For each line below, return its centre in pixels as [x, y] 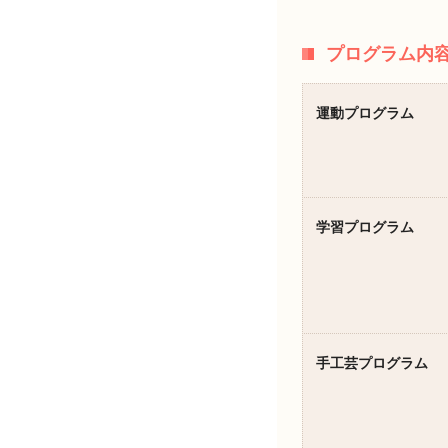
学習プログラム [365, 227]
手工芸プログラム [372, 363]
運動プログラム [365, 113]
